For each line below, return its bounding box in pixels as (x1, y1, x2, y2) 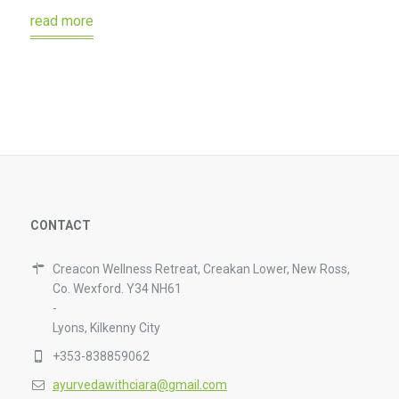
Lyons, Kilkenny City (52, 320, 160, 335)
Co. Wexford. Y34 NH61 (52, 281, 182, 296)
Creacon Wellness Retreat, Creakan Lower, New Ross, (52, 261, 350, 276)
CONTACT (29, 217, 91, 232)
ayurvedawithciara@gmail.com (52, 377, 227, 392)
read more (29, 12, 94, 29)
